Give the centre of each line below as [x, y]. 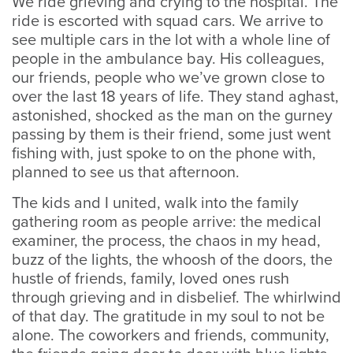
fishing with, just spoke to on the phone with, [164, 154]
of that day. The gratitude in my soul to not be [168, 317]
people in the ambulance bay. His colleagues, [168, 59]
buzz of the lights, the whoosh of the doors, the [172, 260]
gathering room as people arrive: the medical [167, 222]
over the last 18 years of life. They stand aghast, [175, 97]
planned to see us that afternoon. [126, 173]
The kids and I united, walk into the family [155, 203]
